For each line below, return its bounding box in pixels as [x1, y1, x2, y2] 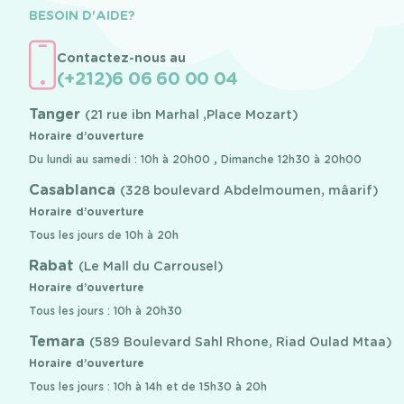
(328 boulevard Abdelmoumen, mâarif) [120, 183, 379, 198]
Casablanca [29, 181, 120, 199]
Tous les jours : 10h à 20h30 [29, 304, 182, 318]
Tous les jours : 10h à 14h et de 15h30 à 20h [29, 380, 267, 394]
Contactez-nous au [57, 50, 186, 66]
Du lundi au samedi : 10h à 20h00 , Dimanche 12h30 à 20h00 [29, 152, 362, 167]
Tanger [29, 106, 85, 124]
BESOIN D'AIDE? [29, 8, 135, 23]
